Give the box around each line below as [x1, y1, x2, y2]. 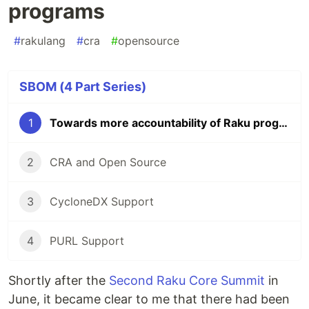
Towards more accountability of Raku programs [279, 116, 288, 130]
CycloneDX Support [50, 195, 154, 209]
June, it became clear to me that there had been [8, 292, 290, 307]
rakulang [21, 34, 66, 48]
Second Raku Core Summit [109, 273, 265, 288]
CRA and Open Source [50, 155, 166, 170]
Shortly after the [8, 273, 109, 288]
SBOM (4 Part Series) [19, 79, 146, 94]
